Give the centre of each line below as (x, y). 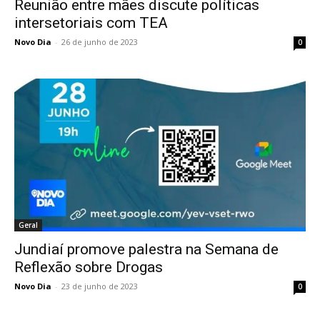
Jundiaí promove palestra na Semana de (146, 249)
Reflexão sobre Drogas (89, 267)
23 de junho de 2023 (100, 286)
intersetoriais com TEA (91, 22)
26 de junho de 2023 (100, 41)
